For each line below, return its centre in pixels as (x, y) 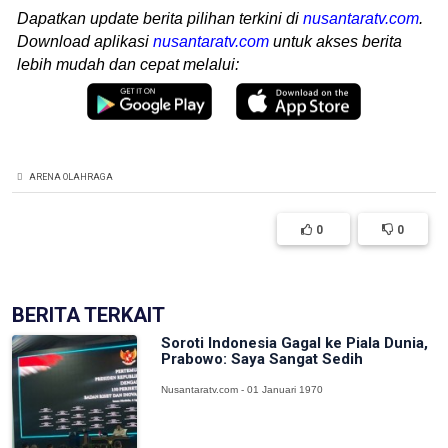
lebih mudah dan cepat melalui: (128, 64)
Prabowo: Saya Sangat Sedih (262, 359)
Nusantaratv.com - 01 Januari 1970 (242, 390)
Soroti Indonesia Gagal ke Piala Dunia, (295, 343)
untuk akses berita (335, 41)
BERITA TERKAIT (88, 315)
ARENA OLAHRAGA (70, 177)
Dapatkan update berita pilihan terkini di (160, 18)
